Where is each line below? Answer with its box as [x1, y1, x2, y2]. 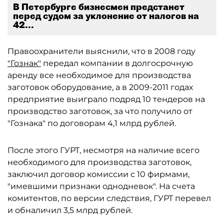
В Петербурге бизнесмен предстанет [13, 1, 184, 12]
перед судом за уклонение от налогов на [13, 10, 199, 21]
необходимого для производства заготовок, [7, 157, 191, 167]
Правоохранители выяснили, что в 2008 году [7, 46, 195, 56]
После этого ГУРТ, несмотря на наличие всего [7, 145, 199, 155]
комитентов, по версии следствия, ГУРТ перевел [7, 193, 211, 203]
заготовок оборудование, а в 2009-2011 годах [7, 82, 193, 92]
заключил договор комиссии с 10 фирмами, [7, 169, 189, 179]
